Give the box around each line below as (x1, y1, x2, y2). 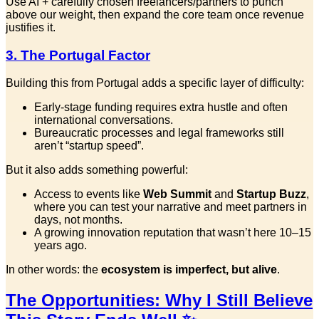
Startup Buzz (236, 187, 306, 200)
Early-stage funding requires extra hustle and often (34, 100, 288, 113)
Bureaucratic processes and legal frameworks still (34, 126, 284, 139)
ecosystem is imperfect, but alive (101, 263, 277, 276)
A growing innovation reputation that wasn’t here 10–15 (34, 226, 311, 239)
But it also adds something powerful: (6, 163, 188, 176)
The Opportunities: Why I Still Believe (6, 290, 313, 310)
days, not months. (34, 213, 122, 226)
